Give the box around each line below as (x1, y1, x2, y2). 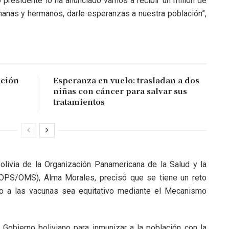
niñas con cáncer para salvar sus (53, 85, 187, 97)
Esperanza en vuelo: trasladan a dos (53, 75, 199, 86)
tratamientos (53, 96, 105, 107)
